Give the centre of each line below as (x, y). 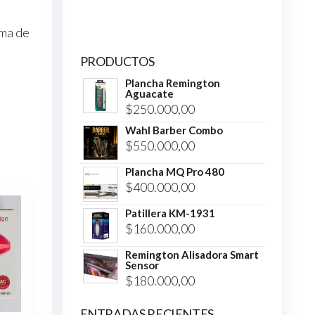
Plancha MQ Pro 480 (174, 172)
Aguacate (149, 94)
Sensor (142, 265)
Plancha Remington (172, 83)
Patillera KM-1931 (170, 213)
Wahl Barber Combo (174, 130)
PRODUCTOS (117, 62)
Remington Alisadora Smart (192, 255)
